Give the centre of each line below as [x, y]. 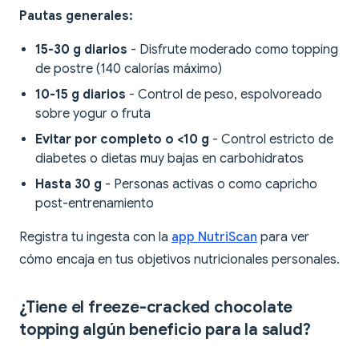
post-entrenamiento [95, 204]
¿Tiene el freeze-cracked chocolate [156, 308]
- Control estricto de [271, 140]
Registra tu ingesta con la [95, 238]
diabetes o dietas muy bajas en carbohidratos [169, 159]
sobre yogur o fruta [93, 114]
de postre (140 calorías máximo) [129, 69]
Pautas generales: [76, 16]
